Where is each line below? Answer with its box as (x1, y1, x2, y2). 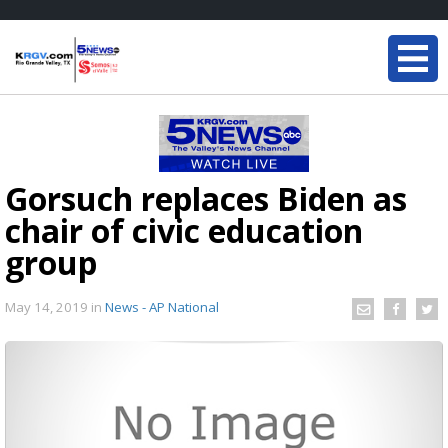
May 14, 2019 (5, 297, 91, 316)
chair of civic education (5, 209, 363, 252)
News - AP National (105, 297, 219, 316)
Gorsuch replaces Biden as (5, 177, 407, 220)
